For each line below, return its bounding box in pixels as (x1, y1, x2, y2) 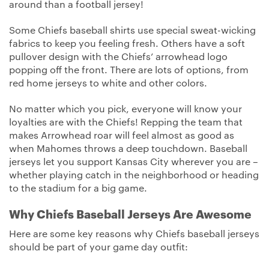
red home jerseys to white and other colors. (9, 79, 207, 89)
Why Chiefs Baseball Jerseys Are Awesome (9, 208, 252, 220)
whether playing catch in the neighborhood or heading (9, 170, 259, 180)
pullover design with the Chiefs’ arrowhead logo (9, 52, 228, 62)
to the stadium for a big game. (9, 183, 147, 193)
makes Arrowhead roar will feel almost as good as (9, 130, 234, 141)
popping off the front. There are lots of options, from (9, 65, 249, 76)
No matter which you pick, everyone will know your (9, 104, 242, 114)
